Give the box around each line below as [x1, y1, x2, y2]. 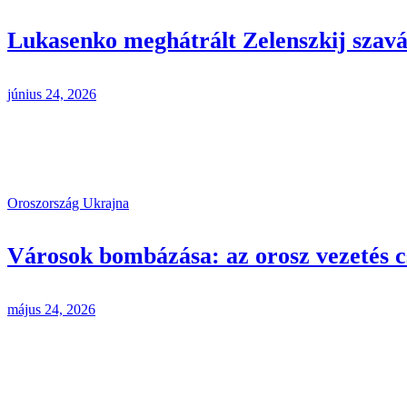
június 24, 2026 [7, 85, 96, 102]
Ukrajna [83, 194, 129, 211]
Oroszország [7, 194, 83, 211]
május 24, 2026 [7, 301, 95, 317]
